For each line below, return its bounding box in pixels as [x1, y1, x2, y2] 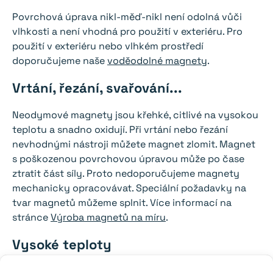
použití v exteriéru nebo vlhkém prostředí [12, 40, 204, 53]
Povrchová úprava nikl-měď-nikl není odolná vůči [12, 10, 242, 24]
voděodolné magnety [107, 54, 207, 68]
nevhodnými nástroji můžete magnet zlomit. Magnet [12, 138, 255, 151]
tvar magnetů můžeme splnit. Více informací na [12, 196, 232, 210]
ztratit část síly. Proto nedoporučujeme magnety [12, 167, 239, 180]
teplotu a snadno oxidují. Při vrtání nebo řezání [12, 123, 228, 136]
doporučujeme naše [12, 54, 107, 68]
